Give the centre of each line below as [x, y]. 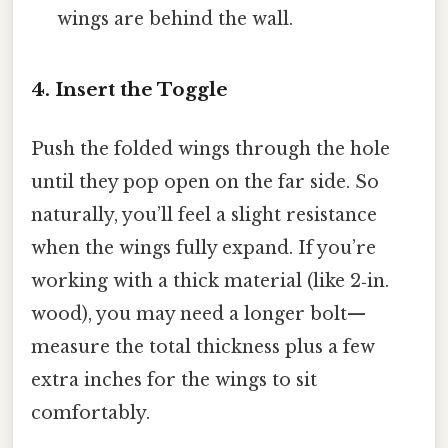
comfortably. [90, 413]
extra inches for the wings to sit [174, 380]
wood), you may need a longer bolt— [198, 314]
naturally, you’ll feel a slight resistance [204, 215]
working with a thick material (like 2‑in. [210, 281]
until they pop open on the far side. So [205, 182]
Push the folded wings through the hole [210, 149]
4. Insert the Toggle [129, 90]
